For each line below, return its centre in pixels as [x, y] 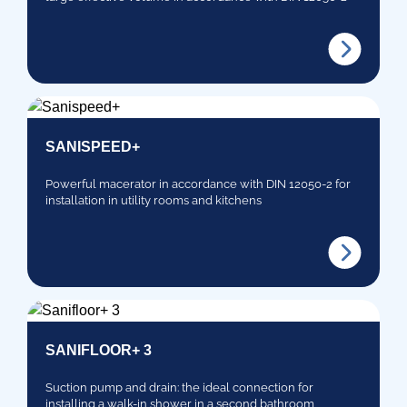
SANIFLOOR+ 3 [99, 350]
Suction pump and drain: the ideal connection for [179, 387]
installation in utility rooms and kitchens [154, 200]
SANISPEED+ [93, 146]
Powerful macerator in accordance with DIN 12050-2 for [198, 184]
